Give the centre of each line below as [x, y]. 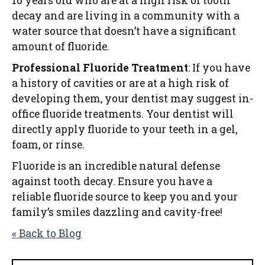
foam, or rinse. [49, 145]
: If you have [219, 68]
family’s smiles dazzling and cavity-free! [117, 212]
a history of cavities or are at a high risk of [120, 83]
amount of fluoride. [62, 47]
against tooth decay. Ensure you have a [112, 182]
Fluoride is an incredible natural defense [116, 166]
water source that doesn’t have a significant [124, 31]
